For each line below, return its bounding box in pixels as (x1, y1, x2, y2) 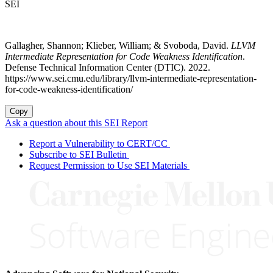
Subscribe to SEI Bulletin (29, 149, 127, 160)
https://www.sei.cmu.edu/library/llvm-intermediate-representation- (5, 73, 257, 83)
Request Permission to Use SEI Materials (29, 160, 187, 171)
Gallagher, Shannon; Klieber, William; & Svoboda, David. (5, 40, 231, 51)
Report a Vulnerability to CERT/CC (29, 138, 168, 149)
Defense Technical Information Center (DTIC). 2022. (5, 62, 210, 73)
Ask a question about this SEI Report (5, 117, 147, 128)
